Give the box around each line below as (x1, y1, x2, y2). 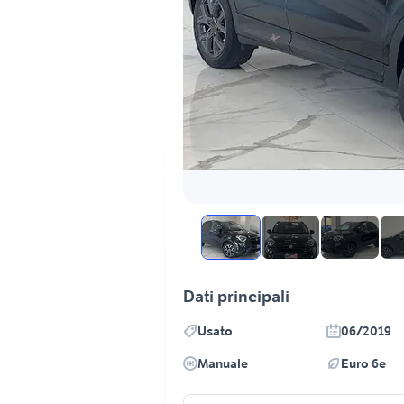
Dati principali (183, 286, 289, 307)
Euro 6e (341, 355, 386, 372)
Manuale (197, 355, 248, 372)
